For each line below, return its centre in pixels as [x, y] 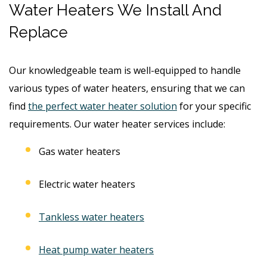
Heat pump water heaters [96, 249]
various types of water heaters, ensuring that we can [127, 88]
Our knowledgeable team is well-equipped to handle [125, 70]
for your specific [214, 106]
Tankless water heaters [91, 217]
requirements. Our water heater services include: [117, 124]
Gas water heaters [80, 151]
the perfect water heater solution [103, 106]
